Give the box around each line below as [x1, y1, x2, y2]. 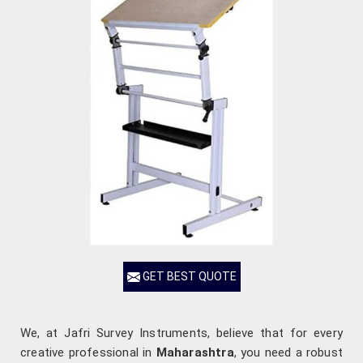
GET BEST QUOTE [139, 269, 237, 283]
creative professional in [20, 345, 156, 361]
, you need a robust [233, 345, 344, 361]
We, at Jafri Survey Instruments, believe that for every [20, 326, 343, 341]
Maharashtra [156, 345, 234, 361]
